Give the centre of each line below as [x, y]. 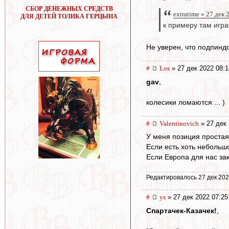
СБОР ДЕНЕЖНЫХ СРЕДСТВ [69, 9]
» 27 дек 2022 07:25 [197, 197]
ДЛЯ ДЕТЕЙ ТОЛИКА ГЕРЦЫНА [69, 16]
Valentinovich [179, 123]
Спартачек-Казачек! [181, 210]
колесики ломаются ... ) [186, 102]
